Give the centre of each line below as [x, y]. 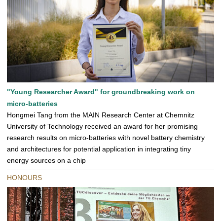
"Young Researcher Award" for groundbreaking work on [101, 92]
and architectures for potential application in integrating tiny [99, 149]
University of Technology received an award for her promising [102, 127]
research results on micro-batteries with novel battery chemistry [106, 138]
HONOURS [24, 178]
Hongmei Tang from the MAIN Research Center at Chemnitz [101, 115]
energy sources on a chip [46, 161]
